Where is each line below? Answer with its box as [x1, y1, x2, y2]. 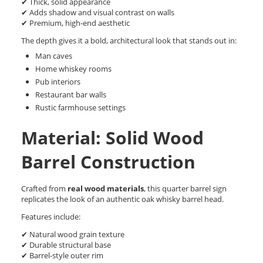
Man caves [35, 50, 72, 62]
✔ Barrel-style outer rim [21, 250, 103, 261]
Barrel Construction [21, 150, 195, 174]
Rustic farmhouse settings [35, 102, 126, 113]
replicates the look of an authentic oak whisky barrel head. [21, 194, 224, 205]
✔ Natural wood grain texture [21, 229, 124, 240]
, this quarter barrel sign [144, 183, 227, 194]
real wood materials [68, 183, 144, 194]
